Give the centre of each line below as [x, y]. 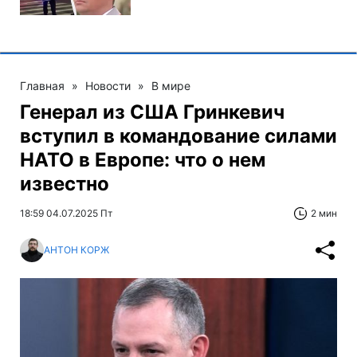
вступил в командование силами [178, 135]
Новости [108, 85]
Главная [42, 85]
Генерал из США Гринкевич [152, 112]
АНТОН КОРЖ [76, 250]
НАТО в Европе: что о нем [143, 159]
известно [65, 183]
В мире [171, 85]
